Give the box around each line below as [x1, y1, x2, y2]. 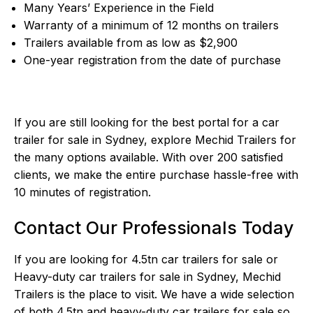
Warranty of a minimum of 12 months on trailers [24, 18, 279, 33]
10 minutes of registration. [14, 185, 152, 200]
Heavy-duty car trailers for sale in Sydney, [14, 270, 243, 284]
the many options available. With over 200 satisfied [14, 150, 284, 165]
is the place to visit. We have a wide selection [54, 287, 295, 302]
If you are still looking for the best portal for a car [14, 115, 280, 130]
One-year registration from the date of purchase [24, 53, 282, 68]
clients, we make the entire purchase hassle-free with [14, 168, 299, 182]
